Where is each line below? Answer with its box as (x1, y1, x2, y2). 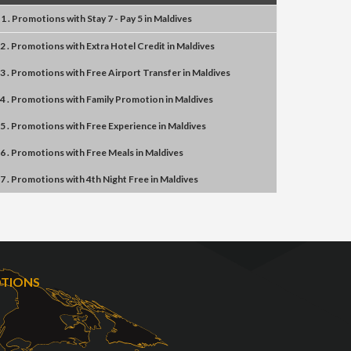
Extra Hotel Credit (86, 40, 165, 52)
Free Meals (86, 147, 134, 158)
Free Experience (86, 120, 157, 132)
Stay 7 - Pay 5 (87, 13, 143, 24)
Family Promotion (86, 93, 164, 105)
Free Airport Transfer (86, 67, 181, 78)
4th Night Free (86, 173, 149, 185)
